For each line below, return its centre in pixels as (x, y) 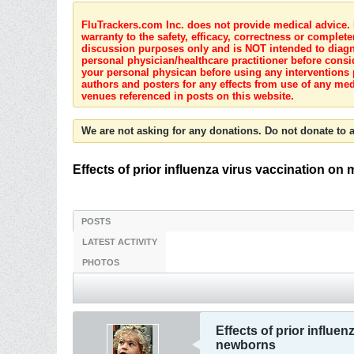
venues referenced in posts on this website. (188, 96)
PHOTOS (101, 262)
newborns (246, 345)
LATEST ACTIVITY (120, 242)
